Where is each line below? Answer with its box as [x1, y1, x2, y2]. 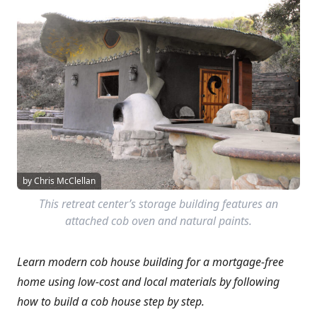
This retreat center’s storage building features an [39, 195, 278, 212]
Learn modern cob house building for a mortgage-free [17, 253, 284, 270]
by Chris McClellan [23, 174, 96, 187]
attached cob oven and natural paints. [65, 212, 252, 229]
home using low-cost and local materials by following [17, 273, 279, 289]
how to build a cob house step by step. [17, 293, 204, 309]
